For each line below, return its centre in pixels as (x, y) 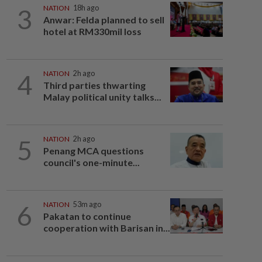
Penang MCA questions (93, 151)
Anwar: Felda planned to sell (104, 20)
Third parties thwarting (94, 85)
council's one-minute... (91, 162)
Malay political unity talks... (102, 97)
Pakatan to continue (87, 216)
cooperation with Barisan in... (106, 228)
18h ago (86, 8)
